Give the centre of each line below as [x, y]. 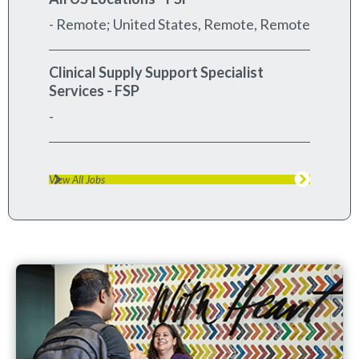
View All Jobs [77, 179]
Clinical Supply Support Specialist [156, 72]
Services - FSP [94, 90]
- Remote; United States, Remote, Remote [179, 24]
